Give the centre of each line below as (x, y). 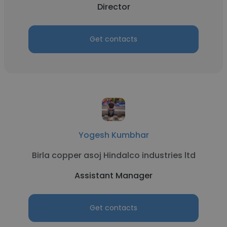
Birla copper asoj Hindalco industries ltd (113, 155)
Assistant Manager (113, 176)
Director (113, 7)
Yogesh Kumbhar (113, 135)
